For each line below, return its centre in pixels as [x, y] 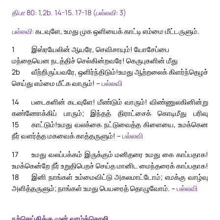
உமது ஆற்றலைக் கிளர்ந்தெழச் [163, 72]
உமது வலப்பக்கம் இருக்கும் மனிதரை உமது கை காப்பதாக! [120, 154]
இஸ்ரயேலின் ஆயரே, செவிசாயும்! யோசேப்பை [100, 49]
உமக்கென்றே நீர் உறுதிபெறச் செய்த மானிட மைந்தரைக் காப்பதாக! [110, 165]
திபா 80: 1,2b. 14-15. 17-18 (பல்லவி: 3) [69, 13]
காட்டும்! [44, 124]
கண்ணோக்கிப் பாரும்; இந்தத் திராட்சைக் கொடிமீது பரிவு [110, 113]
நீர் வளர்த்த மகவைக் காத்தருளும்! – [67, 136]
